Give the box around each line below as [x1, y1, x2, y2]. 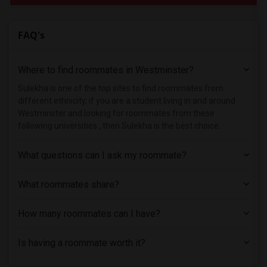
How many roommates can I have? [18, 208, 160, 219]
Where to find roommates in [18, 64, 135, 76]
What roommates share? [18, 179, 119, 190]
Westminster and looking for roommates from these [18, 108, 215, 118]
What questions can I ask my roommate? [18, 150, 187, 161]
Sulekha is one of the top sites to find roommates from [18, 83, 223, 93]
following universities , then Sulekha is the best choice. [18, 121, 221, 131]
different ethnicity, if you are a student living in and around [18, 96, 235, 105]
